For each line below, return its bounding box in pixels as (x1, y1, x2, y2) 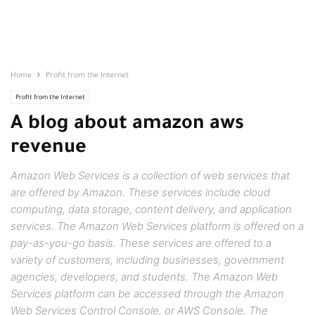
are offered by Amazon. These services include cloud (11, 186, 270, 199)
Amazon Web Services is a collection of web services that (11, 169, 290, 182)
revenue (11, 139, 86, 160)
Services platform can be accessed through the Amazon (11, 287, 284, 300)
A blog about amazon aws (11, 115, 244, 136)
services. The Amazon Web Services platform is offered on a (11, 219, 304, 233)
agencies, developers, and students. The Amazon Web (11, 270, 278, 283)
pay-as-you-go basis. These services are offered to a (11, 236, 271, 250)
